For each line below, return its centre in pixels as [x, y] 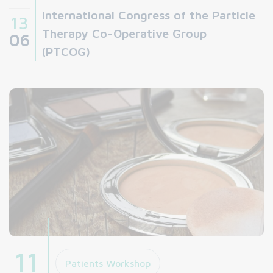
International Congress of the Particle [149, 15]
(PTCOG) [66, 52]
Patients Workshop [108, 264]
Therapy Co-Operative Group [124, 34]
